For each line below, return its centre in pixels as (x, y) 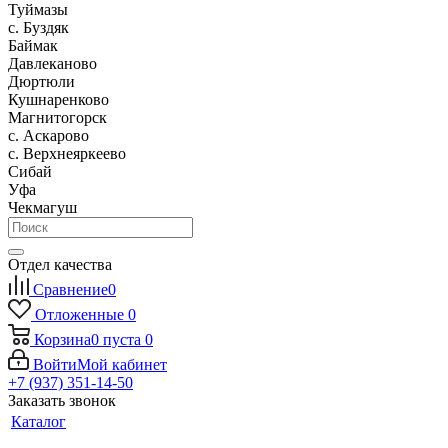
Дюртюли (41, 81)
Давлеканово (52, 63)
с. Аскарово (48, 135)
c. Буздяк (38, 27)
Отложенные (79, 314)
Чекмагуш (42, 207)
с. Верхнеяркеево (67, 153)
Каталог (38, 421)
